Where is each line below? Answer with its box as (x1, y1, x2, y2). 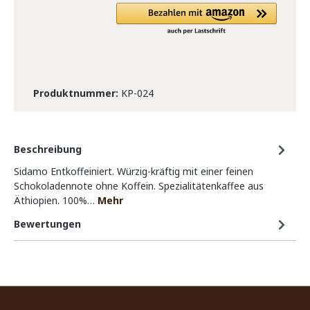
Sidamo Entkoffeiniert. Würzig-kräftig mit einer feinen (14, 165, 253, 179)
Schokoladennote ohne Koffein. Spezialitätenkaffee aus (14, 179, 264, 193)
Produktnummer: (33, 86, 121, 100)
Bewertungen (14, 217, 81, 231)
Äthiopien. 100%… (14, 194, 98, 208)
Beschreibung (14, 143, 82, 156)
